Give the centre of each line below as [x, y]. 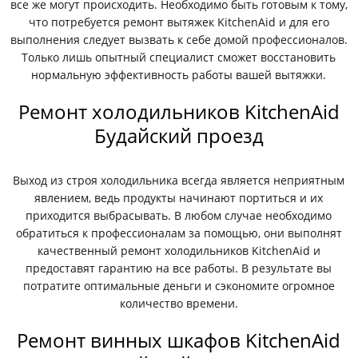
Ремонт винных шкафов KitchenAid [179, 340]
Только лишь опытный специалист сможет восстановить [179, 57]
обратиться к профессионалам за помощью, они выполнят [179, 233]
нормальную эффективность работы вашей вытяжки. [179, 75]
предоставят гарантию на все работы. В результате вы [179, 268]
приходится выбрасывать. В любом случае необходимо [179, 215]
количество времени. [179, 303]
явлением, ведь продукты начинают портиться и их [179, 198]
